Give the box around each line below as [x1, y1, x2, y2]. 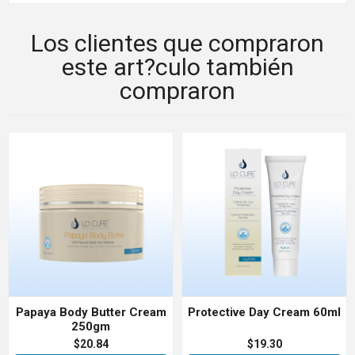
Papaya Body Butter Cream [15, 305, 166, 319]
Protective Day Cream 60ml [188, 305, 341, 319]
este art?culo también [61, 53, 294, 81]
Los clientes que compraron [31, 29, 324, 57]
